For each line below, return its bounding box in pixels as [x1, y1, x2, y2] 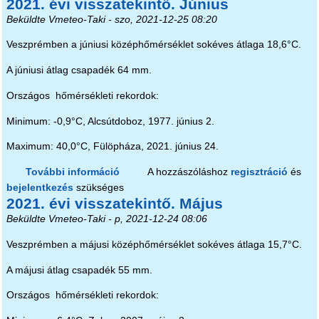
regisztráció [230, 167, 288, 178]
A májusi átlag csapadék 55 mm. [6, 264, 152, 276]
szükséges [73, 182, 124, 194]
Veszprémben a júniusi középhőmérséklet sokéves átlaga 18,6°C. [6, 39, 301, 51]
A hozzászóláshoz [147, 167, 231, 178]
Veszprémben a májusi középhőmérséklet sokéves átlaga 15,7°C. [6, 239, 302, 250]
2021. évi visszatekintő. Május [6, 195, 223, 212]
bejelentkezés [6, 182, 73, 194]
